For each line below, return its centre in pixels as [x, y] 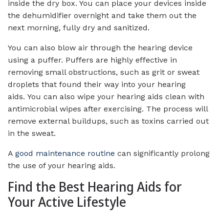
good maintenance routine [65, 153]
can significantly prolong [162, 153]
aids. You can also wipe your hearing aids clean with [106, 97]
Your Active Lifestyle [67, 202]
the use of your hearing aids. [62, 166]
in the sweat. [32, 133]
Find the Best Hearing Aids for [95, 187]
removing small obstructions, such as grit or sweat [104, 72]
